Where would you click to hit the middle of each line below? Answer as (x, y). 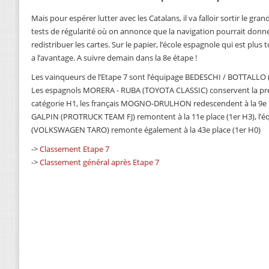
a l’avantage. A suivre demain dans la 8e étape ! (114, 58)
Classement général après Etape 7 (99, 162)
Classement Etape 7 (74, 149)
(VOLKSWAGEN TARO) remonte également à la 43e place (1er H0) (146, 130)
